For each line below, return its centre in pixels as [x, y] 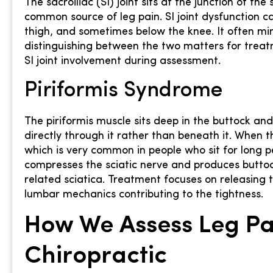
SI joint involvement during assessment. [122, 61]
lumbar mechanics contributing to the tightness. [144, 194]
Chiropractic [96, 257]
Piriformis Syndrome [123, 91]
